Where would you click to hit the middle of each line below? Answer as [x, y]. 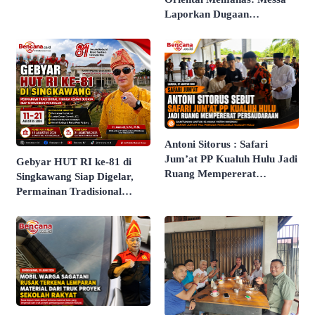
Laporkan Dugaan [207, 14]
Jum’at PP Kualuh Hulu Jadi [231, 159]
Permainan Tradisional [69, 192]
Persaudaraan [197, 188]
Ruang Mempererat [210, 173]
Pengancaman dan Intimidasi [231, 29]
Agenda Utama [51, 221]
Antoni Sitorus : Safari [216, 144]
